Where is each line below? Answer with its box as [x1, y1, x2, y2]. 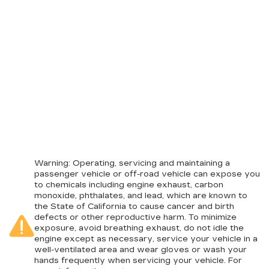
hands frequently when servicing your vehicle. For [34, 256, 242, 265]
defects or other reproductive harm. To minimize [34, 213, 237, 222]
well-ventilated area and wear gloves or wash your [34, 245, 247, 255]
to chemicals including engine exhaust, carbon [34, 180, 223, 190]
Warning [34, 159, 68, 168]
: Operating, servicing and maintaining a [68, 159, 230, 168]
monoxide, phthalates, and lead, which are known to [34, 191, 247, 201]
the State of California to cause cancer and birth [34, 202, 234, 211]
